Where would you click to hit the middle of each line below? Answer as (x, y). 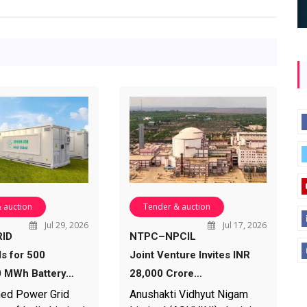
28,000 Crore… (165, 273)
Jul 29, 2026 (65, 225)
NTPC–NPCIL (162, 236)
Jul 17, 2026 (243, 225)
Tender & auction (176, 206)
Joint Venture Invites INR (189, 255)
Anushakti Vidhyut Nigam (188, 294)
